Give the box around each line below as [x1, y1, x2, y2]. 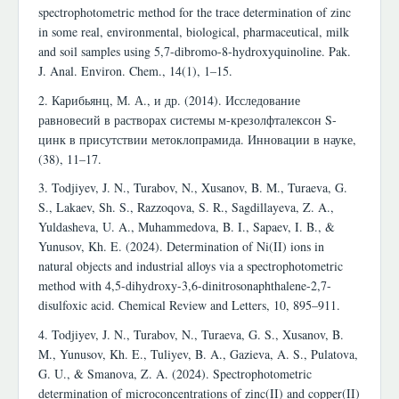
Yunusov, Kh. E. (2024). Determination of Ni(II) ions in [38, 238, 324, 256]
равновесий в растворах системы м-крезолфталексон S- [38, 110, 337, 128]
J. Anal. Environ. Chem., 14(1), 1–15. [38, 62, 232, 80]
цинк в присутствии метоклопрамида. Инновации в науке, [38, 130, 356, 148]
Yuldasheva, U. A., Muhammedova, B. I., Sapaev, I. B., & [38, 218, 335, 236]
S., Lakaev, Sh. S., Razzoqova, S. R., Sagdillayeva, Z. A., [38, 199, 334, 216]
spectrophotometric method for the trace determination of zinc [38, 4, 351, 21]
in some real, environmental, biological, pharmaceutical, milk [38, 23, 349, 41]
